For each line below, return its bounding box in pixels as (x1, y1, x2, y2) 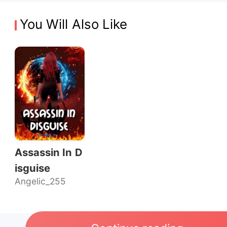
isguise (14, 162, 50, 175)
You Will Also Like (19, 16, 128, 32)
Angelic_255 (14, 176, 66, 187)
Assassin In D (14, 146, 83, 159)
